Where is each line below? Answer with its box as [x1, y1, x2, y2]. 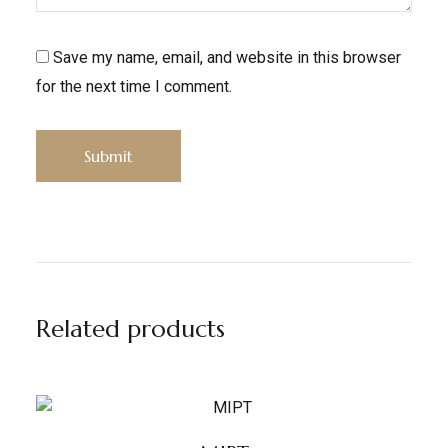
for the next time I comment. [35, 77, 232, 96]
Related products [35, 314, 225, 344]
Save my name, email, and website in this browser [52, 48, 401, 67]
